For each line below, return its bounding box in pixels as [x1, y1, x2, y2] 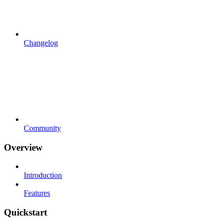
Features [24, 189, 50, 198]
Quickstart [4, 207, 47, 218]
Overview [4, 142, 43, 153]
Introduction [24, 171, 62, 180]
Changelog [24, 38, 58, 47]
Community [24, 123, 61, 132]
